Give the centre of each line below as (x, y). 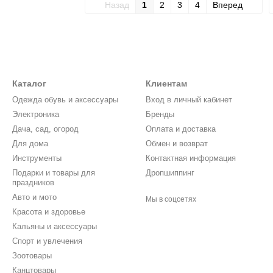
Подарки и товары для (54, 173)
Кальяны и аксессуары (55, 226)
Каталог (29, 83)
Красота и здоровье (49, 212)
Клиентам (166, 83)
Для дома (30, 144)
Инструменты (37, 158)
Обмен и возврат (177, 144)
